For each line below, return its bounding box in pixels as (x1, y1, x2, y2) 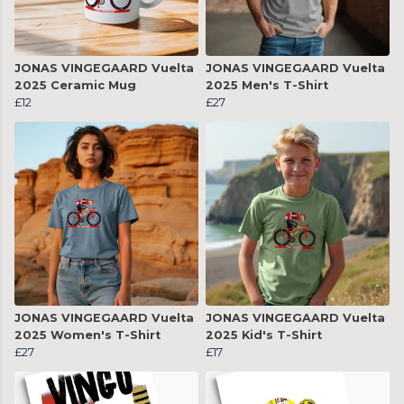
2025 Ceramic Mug (14, 78, 136, 93)
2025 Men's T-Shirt (206, 78, 328, 93)
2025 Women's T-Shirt (14, 328, 161, 343)
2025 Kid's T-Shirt (206, 328, 322, 343)
